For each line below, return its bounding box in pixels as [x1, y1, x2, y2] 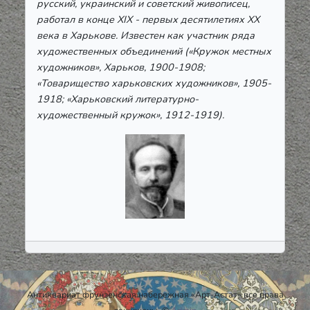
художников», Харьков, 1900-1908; [37, 60, 205, 74]
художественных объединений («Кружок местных [37, 44, 271, 58]
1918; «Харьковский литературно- [37, 91, 199, 106]
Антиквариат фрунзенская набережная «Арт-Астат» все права [26, 288, 284, 300]
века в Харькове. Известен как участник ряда [37, 28, 255, 42]
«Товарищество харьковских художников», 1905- [37, 75, 271, 90]
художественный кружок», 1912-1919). [37, 107, 224, 122]
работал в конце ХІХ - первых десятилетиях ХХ [37, 12, 259, 26]
